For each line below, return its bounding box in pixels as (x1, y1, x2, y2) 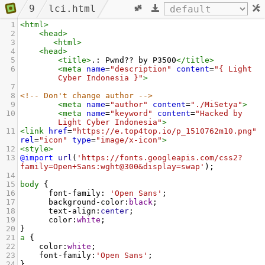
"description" (110, 64, 172, 73)
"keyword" (110, 109, 153, 118)
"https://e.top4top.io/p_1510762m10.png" (72, 127, 257, 135)
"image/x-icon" (96, 135, 162, 144)
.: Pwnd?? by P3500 (91, 56, 176, 64)
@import (20, 153, 53, 162)
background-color (49, 198, 124, 206)
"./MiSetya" (190, 100, 243, 109)
